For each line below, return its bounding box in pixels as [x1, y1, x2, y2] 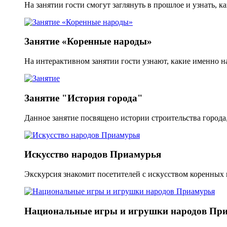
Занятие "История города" [24, 92, 143, 103]
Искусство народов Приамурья [24, 149, 161, 160]
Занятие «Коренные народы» [24, 36, 152, 47]
